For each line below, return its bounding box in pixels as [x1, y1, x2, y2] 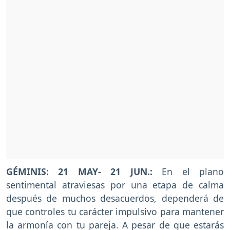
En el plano [152, 165, 224, 178]
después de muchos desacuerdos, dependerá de [6, 192, 224, 205]
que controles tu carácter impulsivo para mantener [6, 205, 224, 218]
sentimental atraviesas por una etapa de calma [6, 179, 224, 191]
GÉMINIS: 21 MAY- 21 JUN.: [6, 165, 152, 178]
